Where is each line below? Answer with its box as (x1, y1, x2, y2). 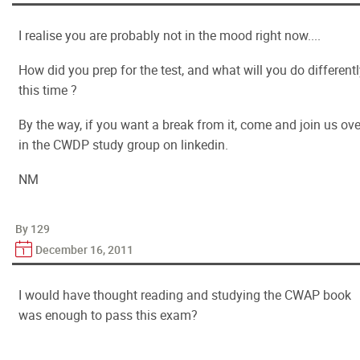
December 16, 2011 (35, 242, 133, 257)
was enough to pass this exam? (18, 306, 198, 324)
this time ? (18, 81, 77, 99)
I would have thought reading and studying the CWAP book (18, 286, 351, 304)
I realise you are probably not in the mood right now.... (18, 27, 321, 44)
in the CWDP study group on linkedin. (18, 136, 228, 153)
